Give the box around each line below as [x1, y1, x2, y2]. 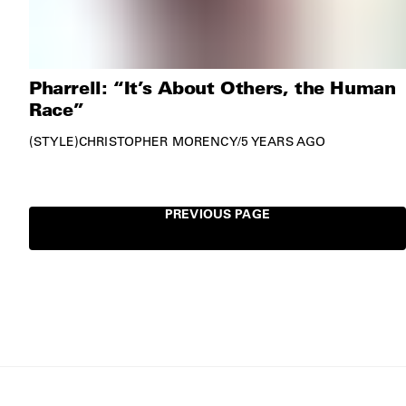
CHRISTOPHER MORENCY [78, 133, 237, 150]
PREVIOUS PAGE [165, 205, 270, 223]
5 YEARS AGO [240, 133, 326, 150]
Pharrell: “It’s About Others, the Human [29, 75, 396, 100]
